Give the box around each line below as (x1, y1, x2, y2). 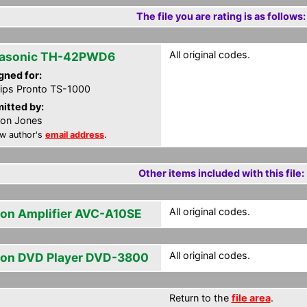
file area (231, 292, 271, 304)
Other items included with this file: (138, 167, 304, 179)
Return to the (169, 292, 232, 304)
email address (45, 130, 104, 140)
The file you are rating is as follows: (136, 10, 306, 22)
